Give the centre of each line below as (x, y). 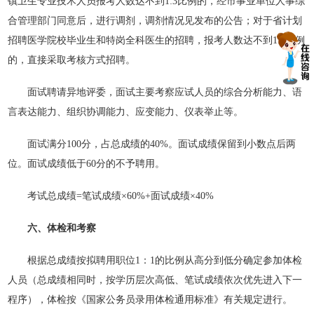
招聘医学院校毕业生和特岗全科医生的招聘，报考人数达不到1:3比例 (157, 40)
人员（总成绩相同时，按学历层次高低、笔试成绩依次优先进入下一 (155, 280)
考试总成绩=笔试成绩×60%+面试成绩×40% (111, 196)
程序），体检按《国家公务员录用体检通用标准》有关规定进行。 (150, 300)
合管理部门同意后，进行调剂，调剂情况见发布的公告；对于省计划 (155, 21)
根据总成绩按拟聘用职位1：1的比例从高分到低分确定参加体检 (155, 260)
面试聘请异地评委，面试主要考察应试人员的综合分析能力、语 (155, 92)
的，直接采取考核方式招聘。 (72, 60)
